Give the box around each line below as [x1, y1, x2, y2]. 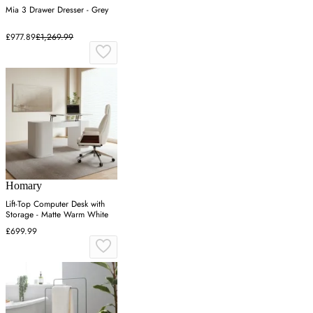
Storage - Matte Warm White [6, 208, 108, 221]
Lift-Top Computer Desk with [6, 198, 105, 211]
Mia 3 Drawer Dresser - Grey [6, 3, 108, 17]
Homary [6, 180, 42, 192]
